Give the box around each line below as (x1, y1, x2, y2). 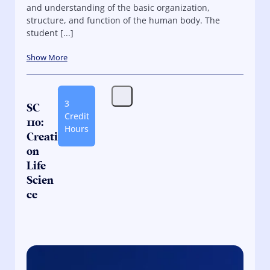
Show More (26, 52, 67, 63)
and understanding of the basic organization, (26, 1, 210, 13)
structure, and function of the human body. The (26, 14, 220, 26)
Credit (64, 110, 89, 122)
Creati (26, 131, 58, 142)
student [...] (26, 27, 74, 39)
